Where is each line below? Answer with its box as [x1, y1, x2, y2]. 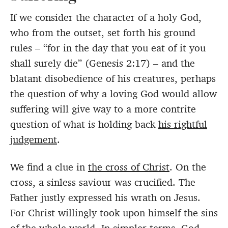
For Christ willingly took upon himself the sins [10, 206, 218, 220]
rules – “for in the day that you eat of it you [10, 41, 206, 55]
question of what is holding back [10, 118, 158, 131]
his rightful [158, 118, 207, 131]
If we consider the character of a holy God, [10, 11, 202, 24]
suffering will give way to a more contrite [10, 102, 196, 116]
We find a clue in [10, 160, 88, 174]
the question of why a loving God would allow [10, 87, 217, 101]
